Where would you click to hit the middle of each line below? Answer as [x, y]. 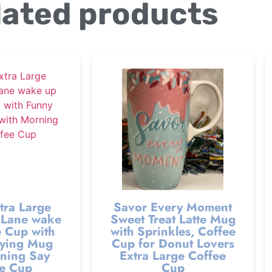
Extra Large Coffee [173, 256]
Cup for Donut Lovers [173, 244]
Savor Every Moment [173, 208]
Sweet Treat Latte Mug [173, 220]
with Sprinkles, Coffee [173, 232]
